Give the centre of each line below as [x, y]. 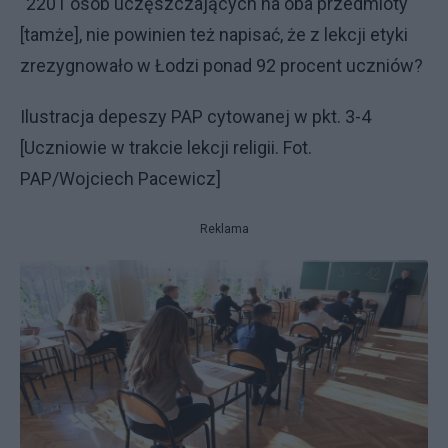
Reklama [224, 228]
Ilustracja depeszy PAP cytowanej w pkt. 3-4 [195, 116]
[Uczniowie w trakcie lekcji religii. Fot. [166, 147]
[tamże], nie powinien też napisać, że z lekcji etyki [214, 34]
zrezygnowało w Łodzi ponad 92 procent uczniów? [221, 65]
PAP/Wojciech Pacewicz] [122, 178]
